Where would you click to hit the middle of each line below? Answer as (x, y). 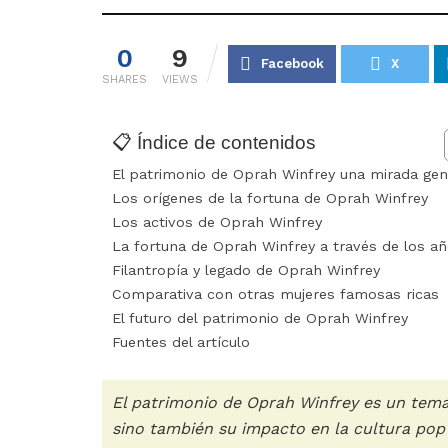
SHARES (124, 80)
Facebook (292, 64)
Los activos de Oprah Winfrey (217, 223)
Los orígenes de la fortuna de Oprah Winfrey (270, 199)
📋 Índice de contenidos (214, 142)
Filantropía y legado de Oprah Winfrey (246, 271)
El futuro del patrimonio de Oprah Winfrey (260, 319)
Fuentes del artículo (181, 343)
